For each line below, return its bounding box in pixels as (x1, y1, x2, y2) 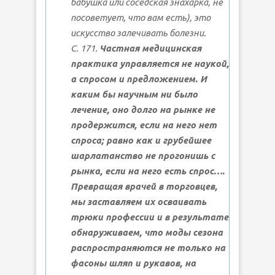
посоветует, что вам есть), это (71, 12, 211, 23)
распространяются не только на (71, 242, 225, 254)
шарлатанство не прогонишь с (71, 150, 215, 161)
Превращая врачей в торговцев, (71, 181, 217, 192)
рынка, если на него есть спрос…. (71, 166, 225, 177)
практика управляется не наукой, (71, 58, 229, 69)
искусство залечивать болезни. (71, 28, 206, 39)
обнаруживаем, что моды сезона (71, 227, 223, 238)
